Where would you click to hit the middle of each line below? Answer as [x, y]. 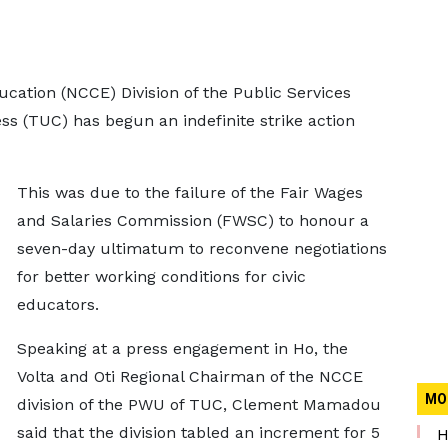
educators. [57, 304]
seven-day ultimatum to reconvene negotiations [201, 248]
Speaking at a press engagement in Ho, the [182, 348]
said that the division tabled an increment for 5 [198, 432]
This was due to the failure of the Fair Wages [189, 192]
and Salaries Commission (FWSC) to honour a [192, 220]
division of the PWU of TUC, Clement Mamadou [198, 404]
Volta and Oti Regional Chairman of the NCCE [189, 376]
